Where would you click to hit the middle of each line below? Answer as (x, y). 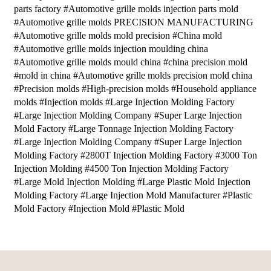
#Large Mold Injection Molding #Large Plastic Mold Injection (132, 181)
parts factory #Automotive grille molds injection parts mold (126, 8)
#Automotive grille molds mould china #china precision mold (130, 62)
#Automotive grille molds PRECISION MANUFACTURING (133, 22)
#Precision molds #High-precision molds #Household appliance (135, 88)
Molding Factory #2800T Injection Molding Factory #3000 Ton (135, 155)
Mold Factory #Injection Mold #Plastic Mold (99, 208)
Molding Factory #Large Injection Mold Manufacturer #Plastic (133, 195)
